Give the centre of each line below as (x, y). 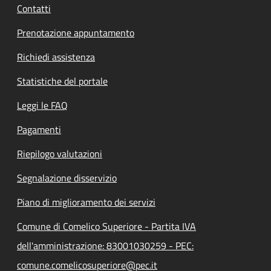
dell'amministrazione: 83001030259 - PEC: (105, 246)
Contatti (34, 8)
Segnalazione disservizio (67, 178)
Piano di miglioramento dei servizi (86, 202)
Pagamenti (39, 129)
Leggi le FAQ (42, 105)
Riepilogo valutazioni (60, 154)
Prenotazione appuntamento (76, 33)
